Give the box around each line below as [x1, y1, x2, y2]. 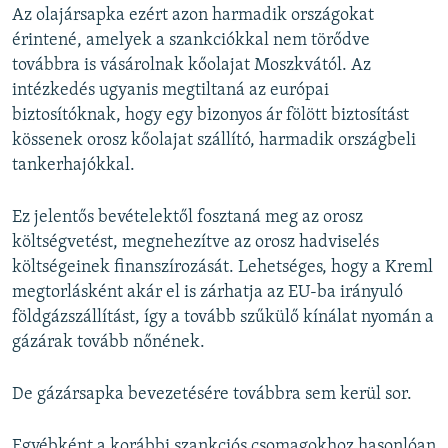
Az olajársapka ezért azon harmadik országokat [12, 5, 374, 25]
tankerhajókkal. [12, 155, 135, 175]
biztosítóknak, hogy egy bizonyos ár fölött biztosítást [12, 105, 409, 125]
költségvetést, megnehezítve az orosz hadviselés [12, 232, 379, 252]
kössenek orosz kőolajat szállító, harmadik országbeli [12, 130, 416, 150]
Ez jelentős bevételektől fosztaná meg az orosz [12, 207, 363, 227]
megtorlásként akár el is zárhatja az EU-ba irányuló [12, 282, 403, 302]
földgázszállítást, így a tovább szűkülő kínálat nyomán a [12, 307, 434, 327]
